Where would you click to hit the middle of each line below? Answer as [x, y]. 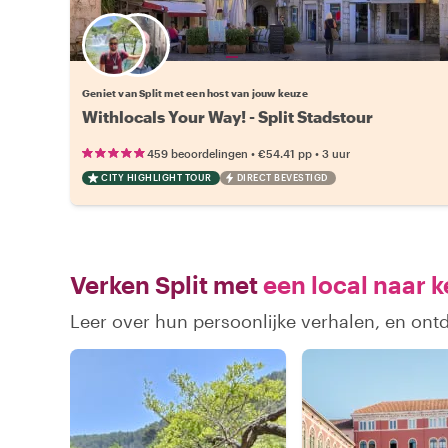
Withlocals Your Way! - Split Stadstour [227, 116]
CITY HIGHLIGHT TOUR [156, 177]
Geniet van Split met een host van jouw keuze [195, 92]
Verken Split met [164, 284]
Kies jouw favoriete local [232, 56]
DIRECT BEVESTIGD [282, 177]
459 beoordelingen [197, 153]
